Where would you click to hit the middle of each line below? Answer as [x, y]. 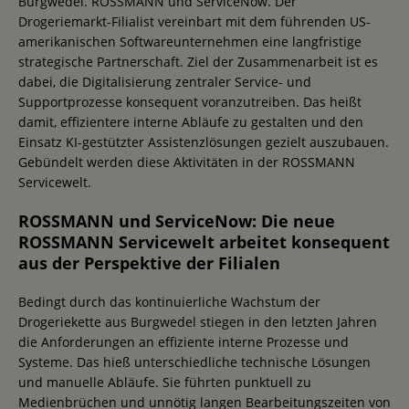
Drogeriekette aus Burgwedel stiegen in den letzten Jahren [198, 321]
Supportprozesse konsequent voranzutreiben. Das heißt [190, 101]
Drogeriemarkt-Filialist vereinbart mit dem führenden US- [194, 21]
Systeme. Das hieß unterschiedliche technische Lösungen [194, 362]
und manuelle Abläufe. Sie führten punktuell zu [165, 382]
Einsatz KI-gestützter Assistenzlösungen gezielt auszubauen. [204, 142]
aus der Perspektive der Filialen [149, 262]
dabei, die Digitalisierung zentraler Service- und [165, 81]
